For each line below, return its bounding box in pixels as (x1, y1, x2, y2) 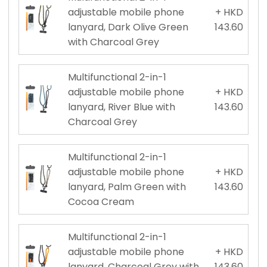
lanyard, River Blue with (67, 100, 175, 114)
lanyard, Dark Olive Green (67, 20, 188, 34)
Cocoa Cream (67, 194, 134, 209)
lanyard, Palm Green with (67, 179, 186, 194)
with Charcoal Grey (67, 35, 159, 49)
